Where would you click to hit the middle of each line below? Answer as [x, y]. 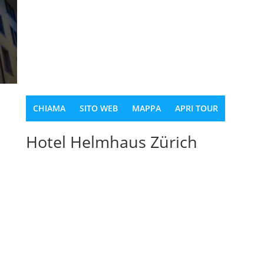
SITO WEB [99, 108]
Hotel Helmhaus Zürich [112, 142]
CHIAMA [49, 108]
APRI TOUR [197, 108]
